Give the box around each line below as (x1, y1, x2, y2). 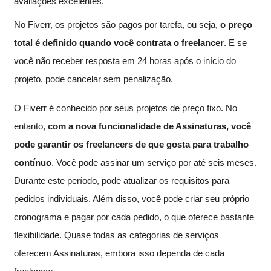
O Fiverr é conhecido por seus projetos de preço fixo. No (14, 102, 237, 113)
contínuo (14, 157, 51, 168)
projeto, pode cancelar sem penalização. (14, 73, 173, 84)
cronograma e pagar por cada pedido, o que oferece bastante (14, 211, 254, 222)
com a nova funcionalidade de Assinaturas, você (48, 120, 251, 131)
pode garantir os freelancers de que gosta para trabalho (14, 139, 249, 149)
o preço (220, 19, 252, 30)
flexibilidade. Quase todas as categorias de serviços (14, 229, 219, 240)
